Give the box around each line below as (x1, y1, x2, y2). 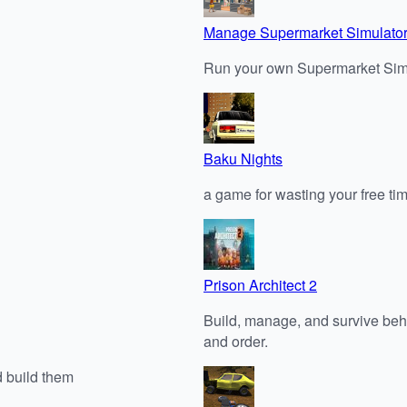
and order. (203, 330, 268, 352)
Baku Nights (203, 147, 283, 169)
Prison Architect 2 (203, 273, 317, 295)
